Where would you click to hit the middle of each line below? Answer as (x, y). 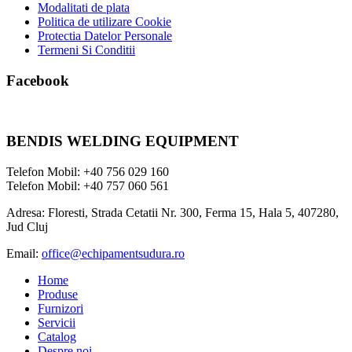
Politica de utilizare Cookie (104, 21)
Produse (58, 294)
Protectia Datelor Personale (105, 35)
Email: (24, 253)
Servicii (57, 322)
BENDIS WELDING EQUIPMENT (123, 141)
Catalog (57, 336)
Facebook (38, 80)
